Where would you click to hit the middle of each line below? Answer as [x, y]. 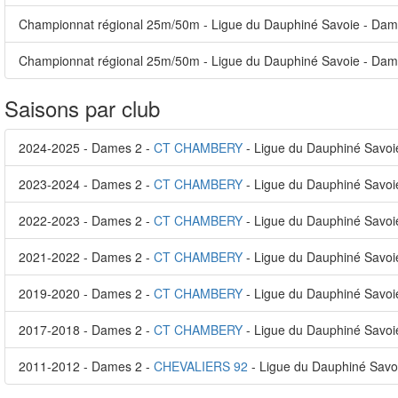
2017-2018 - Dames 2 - [86, 330]
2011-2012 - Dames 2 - [86, 366]
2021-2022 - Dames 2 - [86, 257]
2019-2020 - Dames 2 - [86, 293]
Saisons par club [82, 108]
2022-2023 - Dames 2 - [86, 220]
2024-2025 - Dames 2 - [86, 147]
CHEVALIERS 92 [201, 366]
